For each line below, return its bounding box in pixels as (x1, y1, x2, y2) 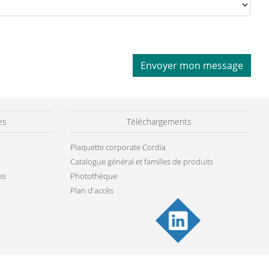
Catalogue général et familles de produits (70, 156, 213, 167)
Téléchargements (127, 116, 192, 127)
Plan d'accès (70, 185, 113, 196)
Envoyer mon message (141, 59, 243, 72)
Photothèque (70, 171, 117, 181)
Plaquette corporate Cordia (70, 142, 166, 153)
